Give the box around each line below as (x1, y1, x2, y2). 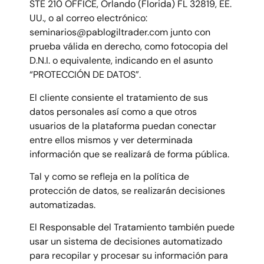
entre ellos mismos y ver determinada (29, 133, 193, 146)
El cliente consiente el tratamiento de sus (29, 91, 208, 104)
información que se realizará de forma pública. (29, 147, 229, 160)
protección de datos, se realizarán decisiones (29, 184, 225, 197)
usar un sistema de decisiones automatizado (29, 235, 222, 248)
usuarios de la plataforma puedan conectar (29, 119, 216, 132)
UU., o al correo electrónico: (29, 12, 147, 25)
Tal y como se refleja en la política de (29, 170, 189, 183)
